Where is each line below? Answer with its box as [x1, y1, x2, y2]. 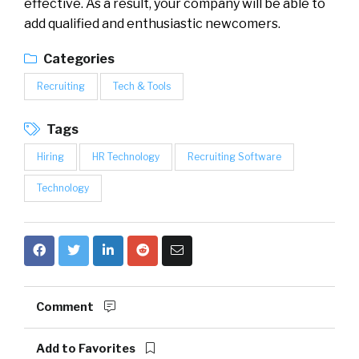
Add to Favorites [36, 341, 138, 356]
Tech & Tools [113, 79, 171, 92]
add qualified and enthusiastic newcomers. [24, 15, 280, 31]
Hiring [37, 150, 64, 163]
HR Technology [92, 150, 159, 163]
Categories [41, 50, 115, 67]
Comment [36, 299, 96, 314]
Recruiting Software [188, 150, 281, 163]
